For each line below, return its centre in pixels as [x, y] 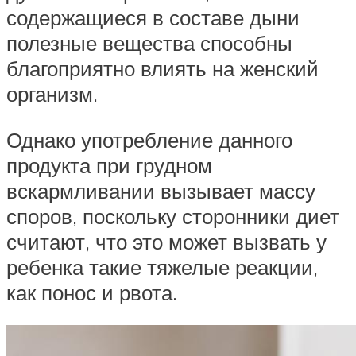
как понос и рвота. [92, 292]
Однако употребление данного [149, 139]
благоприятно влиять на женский [163, 69]
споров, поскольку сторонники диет [173, 216]
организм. [52, 94]
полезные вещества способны [149, 43]
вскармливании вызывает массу [161, 190]
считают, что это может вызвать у [166, 241]
